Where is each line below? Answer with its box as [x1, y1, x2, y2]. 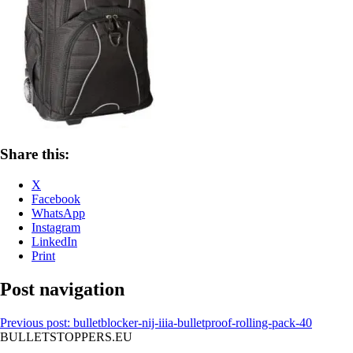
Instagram [32, 221, 80, 235]
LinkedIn [32, 235, 77, 249]
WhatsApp [32, 206, 85, 221]
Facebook [32, 192, 80, 206]
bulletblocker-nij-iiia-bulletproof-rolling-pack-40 [73, 315, 312, 329]
